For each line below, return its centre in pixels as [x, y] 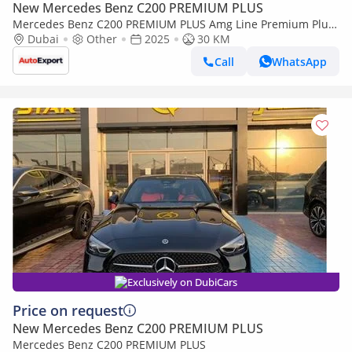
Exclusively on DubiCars [182, 282]
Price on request [68, 310]
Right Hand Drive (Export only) [92, 39]
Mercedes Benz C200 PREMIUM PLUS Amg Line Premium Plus [173, 24]
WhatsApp [299, 61]
